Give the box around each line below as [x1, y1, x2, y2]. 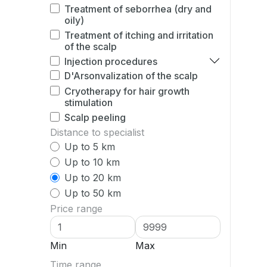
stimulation [64, 97, 113, 108]
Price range [50, 203, 103, 215]
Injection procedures [64, 55, 157, 67]
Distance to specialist [50, 126, 144, 138]
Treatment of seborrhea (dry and [64, 3, 212, 15]
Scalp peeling [64, 111, 126, 123]
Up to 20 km [64, 172, 121, 184]
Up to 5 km [64, 141, 115, 153]
